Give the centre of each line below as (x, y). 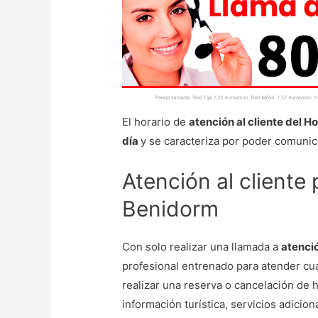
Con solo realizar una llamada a (202, 247)
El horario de (156, 122)
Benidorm (171, 209)
